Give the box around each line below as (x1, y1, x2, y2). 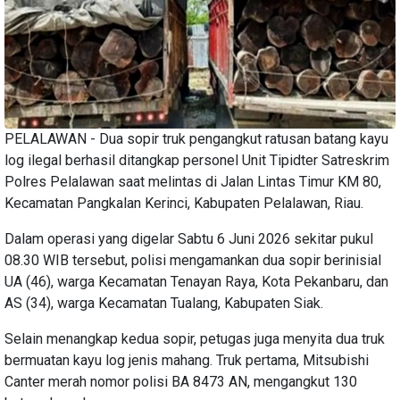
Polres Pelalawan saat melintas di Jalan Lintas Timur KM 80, (4, 172, 381, 190)
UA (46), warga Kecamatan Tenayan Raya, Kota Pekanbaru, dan (4, 272, 388, 290)
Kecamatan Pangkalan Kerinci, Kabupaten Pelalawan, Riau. (4, 194, 363, 212)
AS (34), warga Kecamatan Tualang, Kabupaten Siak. (4, 294, 323, 312)
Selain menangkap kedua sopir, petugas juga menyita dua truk (4, 329, 385, 347)
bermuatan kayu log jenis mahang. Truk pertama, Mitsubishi (4, 351, 369, 369)
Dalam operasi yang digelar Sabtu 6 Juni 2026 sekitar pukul (4, 229, 373, 247)
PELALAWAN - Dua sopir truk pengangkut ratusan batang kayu (4, 129, 388, 147)
